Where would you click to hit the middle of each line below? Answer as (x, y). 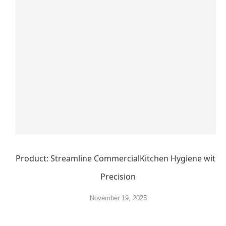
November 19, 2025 (118, 198)
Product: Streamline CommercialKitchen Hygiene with (118, 158)
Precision (118, 177)
